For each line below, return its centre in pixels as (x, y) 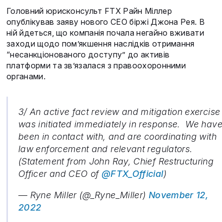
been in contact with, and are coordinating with (117, 137)
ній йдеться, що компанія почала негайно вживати (106, 33)
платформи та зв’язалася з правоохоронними (96, 66)
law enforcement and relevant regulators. (106, 149)
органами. (27, 77)
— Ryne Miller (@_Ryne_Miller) (83, 195)
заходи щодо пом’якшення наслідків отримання (101, 44)
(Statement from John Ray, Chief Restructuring (116, 162)
